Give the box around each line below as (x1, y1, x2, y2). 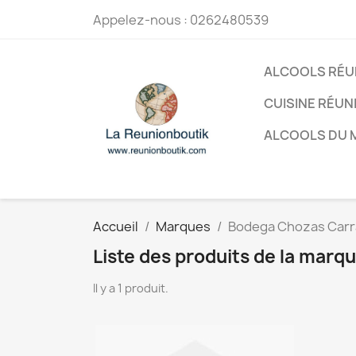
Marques (156, 218, 211, 235)
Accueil (93, 218, 138, 235)
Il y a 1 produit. (93, 281, 168, 296)
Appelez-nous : (93, 11, 190, 29)
